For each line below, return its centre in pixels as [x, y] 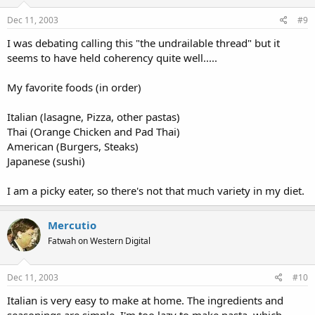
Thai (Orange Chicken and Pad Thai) [94, 131]
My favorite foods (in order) [74, 87]
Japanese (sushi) [46, 161]
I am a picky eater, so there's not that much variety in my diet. [156, 191]
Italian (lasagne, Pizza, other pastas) [94, 117]
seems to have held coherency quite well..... [112, 58]
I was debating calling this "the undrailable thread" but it [143, 43]
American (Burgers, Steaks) [73, 146]
